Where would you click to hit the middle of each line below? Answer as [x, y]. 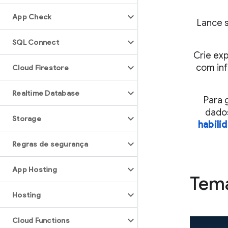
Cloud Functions [41, 220]
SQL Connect [36, 42]
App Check [32, 17]
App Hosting [35, 169]
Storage [27, 119]
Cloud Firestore [40, 68]
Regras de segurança [50, 144]
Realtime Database [46, 93]
